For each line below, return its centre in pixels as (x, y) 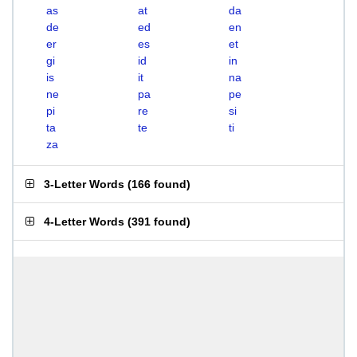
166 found (159, 184)
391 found (159, 222)
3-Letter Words (84, 184)
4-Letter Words (84, 222)
